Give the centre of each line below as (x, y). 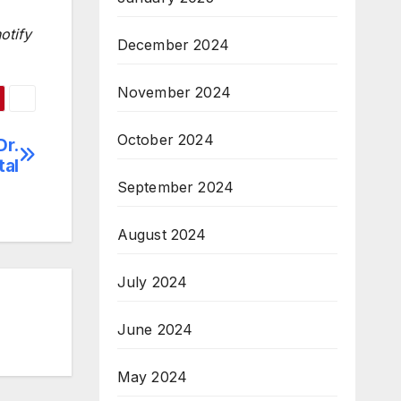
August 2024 (162, 234)
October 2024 (165, 139)
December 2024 (173, 44)
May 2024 (152, 376)
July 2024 (152, 282)
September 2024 (175, 187)
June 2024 (155, 329)
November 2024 (174, 92)
